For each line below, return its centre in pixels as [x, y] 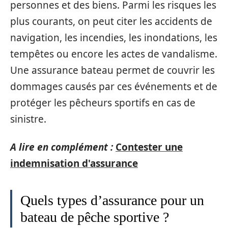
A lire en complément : [62, 147]
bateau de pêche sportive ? [95, 217]
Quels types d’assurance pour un [112, 200]
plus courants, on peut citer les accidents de [111, 21]
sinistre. [28, 119]
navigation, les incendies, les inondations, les [114, 38]
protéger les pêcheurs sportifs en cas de [103, 103]
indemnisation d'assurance [74, 163]
